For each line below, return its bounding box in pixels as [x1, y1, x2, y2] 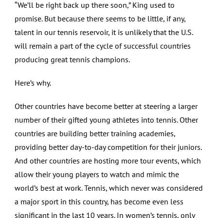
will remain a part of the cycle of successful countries [15, 40, 191, 51]
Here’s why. [15, 77, 51, 88]
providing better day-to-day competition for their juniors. [15, 142, 201, 152]
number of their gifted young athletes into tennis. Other [15, 114, 198, 125]
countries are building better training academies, [15, 128, 175, 138]
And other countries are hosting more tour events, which [15, 155, 201, 165]
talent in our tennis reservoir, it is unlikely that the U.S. [15, 27, 193, 37]
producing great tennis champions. [15, 54, 130, 64]
